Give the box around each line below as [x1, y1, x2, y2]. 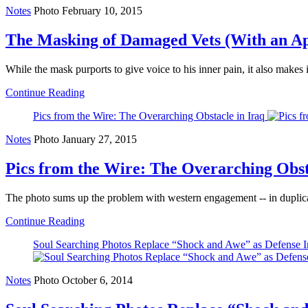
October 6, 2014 [62, 274, 133, 286]
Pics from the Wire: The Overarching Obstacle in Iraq [33, 110, 265, 122]
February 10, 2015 [62, 5, 142, 17]
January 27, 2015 [62, 133, 137, 146]
